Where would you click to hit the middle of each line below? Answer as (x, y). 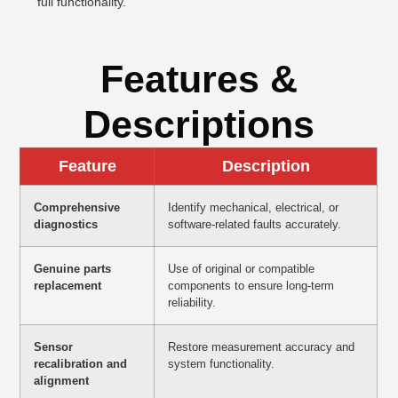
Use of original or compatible (242, 269)
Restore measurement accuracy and (262, 347)
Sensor (54, 347)
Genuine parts (73, 269)
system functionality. (222, 364)
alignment (62, 381)
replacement (68, 286)
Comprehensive (77, 208)
